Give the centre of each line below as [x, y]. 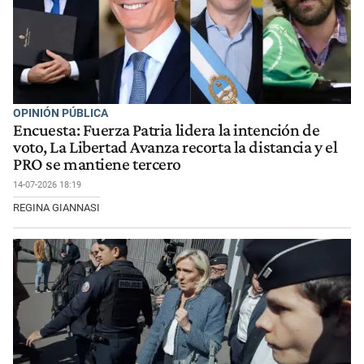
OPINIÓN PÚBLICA [61, 113]
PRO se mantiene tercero [97, 164]
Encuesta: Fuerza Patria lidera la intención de [167, 130]
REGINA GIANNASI [56, 207]
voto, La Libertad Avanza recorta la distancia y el [175, 147]
